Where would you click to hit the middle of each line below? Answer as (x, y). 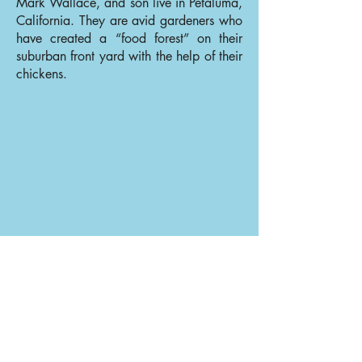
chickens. (42, 74)
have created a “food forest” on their (129, 38)
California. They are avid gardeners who (129, 21)
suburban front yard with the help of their (129, 56)
